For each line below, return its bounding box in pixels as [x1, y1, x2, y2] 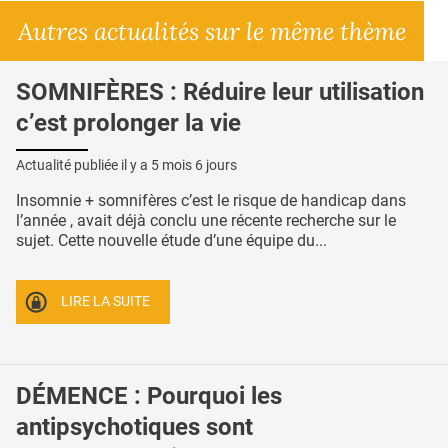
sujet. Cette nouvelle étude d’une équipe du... [16, 231, 327, 251]
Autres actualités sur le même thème [18, 14, 406, 47]
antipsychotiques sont [16, 412, 253, 441]
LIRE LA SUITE [61, 293, 151, 311]
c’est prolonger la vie [16, 108, 241, 137]
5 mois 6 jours [151, 157, 237, 174]
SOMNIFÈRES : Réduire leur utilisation [16, 77, 424, 106]
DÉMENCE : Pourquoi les [16, 381, 282, 410]
